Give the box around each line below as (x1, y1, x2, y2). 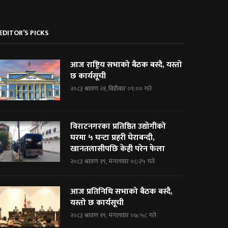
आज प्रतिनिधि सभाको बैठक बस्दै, (70, 184, 173, 198)
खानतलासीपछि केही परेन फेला (70, 141, 165, 156)
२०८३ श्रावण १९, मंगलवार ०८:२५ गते (70, 155, 155, 167)
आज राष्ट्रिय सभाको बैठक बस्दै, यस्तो (70, 58, 183, 72)
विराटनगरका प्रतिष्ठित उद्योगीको (70, 119, 166, 133)
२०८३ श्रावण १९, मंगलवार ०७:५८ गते (70, 209, 157, 221)
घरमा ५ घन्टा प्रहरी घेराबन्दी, (70, 130, 155, 145)
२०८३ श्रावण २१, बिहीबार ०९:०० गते (70, 82, 152, 94)
